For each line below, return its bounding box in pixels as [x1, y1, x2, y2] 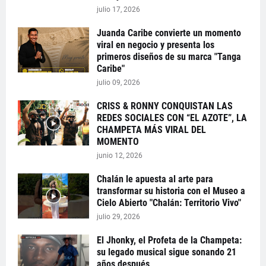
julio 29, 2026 [97, 212, 140, 221]
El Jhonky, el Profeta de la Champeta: [97, 234, 242, 246]
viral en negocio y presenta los [97, 39, 214, 50]
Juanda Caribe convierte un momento [97, 27, 241, 39]
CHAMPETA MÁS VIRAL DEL [97, 123, 206, 135]
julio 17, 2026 [97, 5, 140, 14]
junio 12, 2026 [97, 151, 142, 160]
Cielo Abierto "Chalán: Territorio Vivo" [97, 197, 241, 208]
